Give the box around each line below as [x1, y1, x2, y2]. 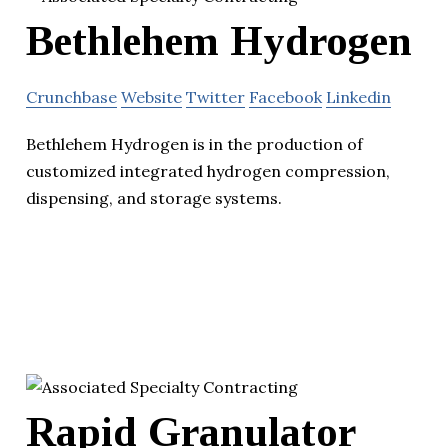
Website [121, 86, 182, 107]
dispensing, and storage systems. [26, 187, 282, 208]
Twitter [186, 86, 245, 107]
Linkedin [326, 86, 391, 107]
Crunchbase [26, 86, 117, 107]
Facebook [249, 86, 322, 107]
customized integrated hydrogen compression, [26, 160, 390, 181]
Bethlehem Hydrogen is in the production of [26, 133, 363, 154]
